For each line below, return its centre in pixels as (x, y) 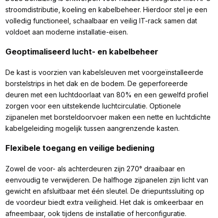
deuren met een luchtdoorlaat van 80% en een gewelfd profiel (107, 94)
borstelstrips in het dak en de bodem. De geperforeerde (96, 83)
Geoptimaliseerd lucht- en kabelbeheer (82, 52)
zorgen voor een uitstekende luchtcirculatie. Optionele (93, 106)
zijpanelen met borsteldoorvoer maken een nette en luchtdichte (108, 117)
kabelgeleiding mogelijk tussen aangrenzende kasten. (92, 128)
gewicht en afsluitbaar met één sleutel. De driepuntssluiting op (105, 191)
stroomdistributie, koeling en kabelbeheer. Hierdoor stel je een (106, 10)
